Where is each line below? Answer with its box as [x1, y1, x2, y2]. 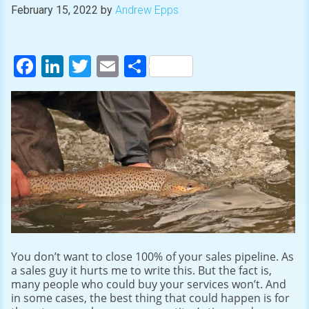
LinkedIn [63, 50, 152, 81]
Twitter [91, 50, 163, 81]
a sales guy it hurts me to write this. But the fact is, [11, 262, 272, 278]
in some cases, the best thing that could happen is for [11, 290, 290, 306]
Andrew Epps [115, 3, 179, 17]
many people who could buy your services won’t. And [11, 276, 286, 292]
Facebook [36, 50, 134, 81]
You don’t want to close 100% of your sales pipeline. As [11, 248, 294, 264]
